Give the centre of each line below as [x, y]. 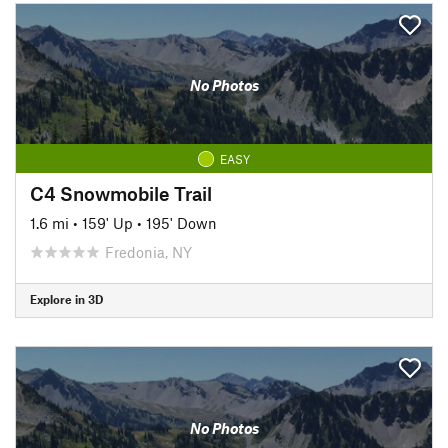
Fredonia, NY [148, 251]
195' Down [181, 222]
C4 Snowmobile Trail [121, 193]
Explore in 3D [66, 299]
